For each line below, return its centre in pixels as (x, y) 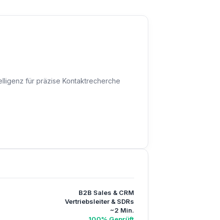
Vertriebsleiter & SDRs (99, 201)
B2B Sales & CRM (106, 192)
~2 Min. (122, 210)
